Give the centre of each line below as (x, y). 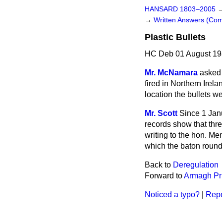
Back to (159, 165)
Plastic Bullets (175, 37)
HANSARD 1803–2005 (180, 9)
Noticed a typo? (172, 194)
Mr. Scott (161, 113)
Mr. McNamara (171, 73)
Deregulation (196, 165)
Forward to (164, 176)
